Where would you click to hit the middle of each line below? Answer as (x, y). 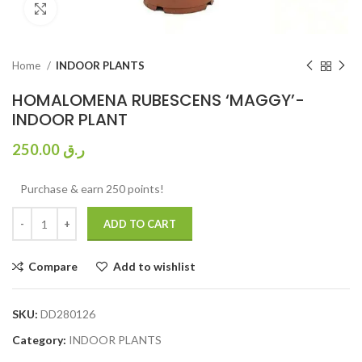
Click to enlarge (97, 9)
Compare (53, 266)
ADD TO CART (140, 224)
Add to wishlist (154, 266)
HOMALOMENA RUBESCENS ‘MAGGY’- (158, 100)
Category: (39, 340)
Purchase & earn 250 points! (92, 189)
